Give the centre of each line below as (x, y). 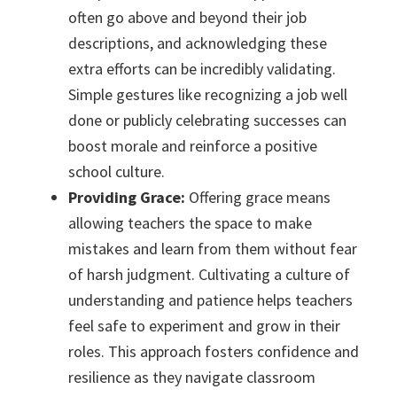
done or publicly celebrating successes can (208, 121)
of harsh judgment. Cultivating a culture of (210, 275)
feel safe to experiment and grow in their (205, 326)
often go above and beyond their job (188, 18)
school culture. (117, 172)
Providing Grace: (129, 198)
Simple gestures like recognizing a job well (208, 95)
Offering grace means (260, 198)
